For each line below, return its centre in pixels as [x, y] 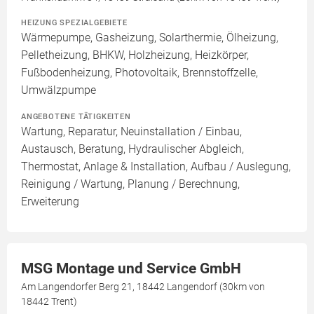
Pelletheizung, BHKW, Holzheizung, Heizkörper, [135, 55]
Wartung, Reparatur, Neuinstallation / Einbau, [131, 132]
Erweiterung [50, 202]
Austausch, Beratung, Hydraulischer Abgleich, [132, 149]
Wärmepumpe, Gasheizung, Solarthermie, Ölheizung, [150, 38]
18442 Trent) [49, 302]
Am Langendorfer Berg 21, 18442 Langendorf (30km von [143, 287]
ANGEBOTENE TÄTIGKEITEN [76, 117]
